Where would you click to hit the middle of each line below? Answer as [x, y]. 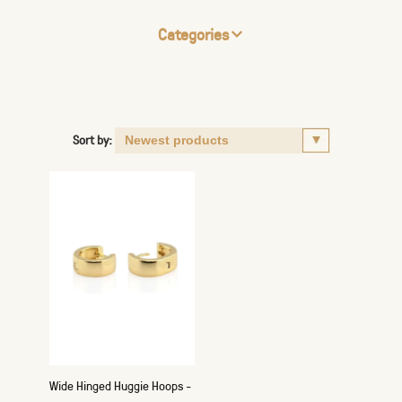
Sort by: [92, 140]
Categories [193, 34]
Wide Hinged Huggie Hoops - [120, 385]
